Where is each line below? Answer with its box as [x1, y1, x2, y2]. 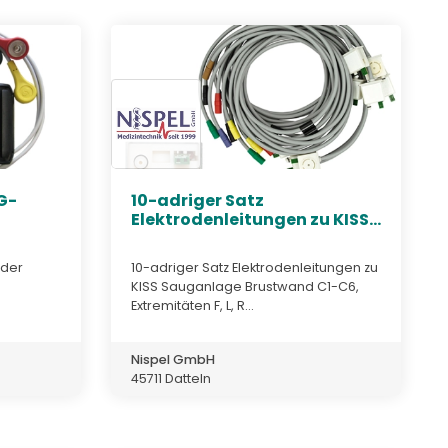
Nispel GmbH [131, 350, 215, 368]
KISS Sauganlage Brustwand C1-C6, [131, 277, 359, 295]
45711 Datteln [131, 369, 211, 387]
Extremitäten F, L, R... [131, 296, 254, 314]
